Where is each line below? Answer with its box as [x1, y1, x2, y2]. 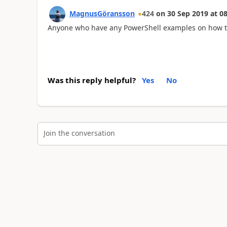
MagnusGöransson [69, 8, 135, 18]
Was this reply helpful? [47, 75, 136, 85]
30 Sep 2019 [167, 8, 208, 18]
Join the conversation [43, 128, 115, 138]
